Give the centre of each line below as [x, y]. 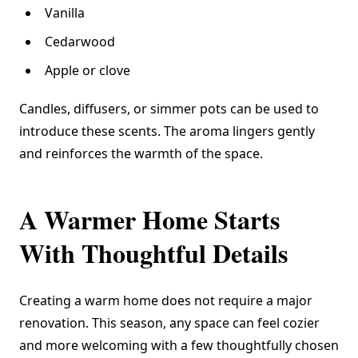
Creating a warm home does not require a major [166, 301]
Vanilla [65, 13]
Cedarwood [80, 42]
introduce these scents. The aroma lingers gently [167, 131]
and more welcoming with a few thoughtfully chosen [179, 346]
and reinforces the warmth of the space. [141, 154]
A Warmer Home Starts [149, 220]
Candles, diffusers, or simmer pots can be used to [169, 109]
